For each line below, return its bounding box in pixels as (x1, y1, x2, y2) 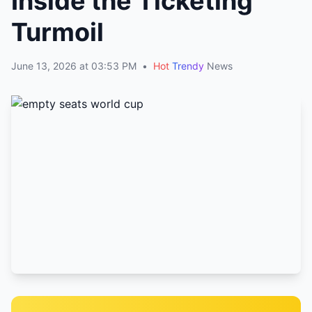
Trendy (172, 60, 204, 72)
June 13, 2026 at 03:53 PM (11, 60, 136, 72)
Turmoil (11, 17, 104, 47)
